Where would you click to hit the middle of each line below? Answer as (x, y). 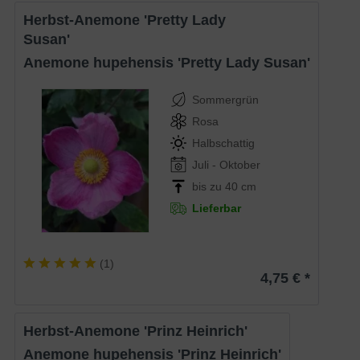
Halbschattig (223, 143)
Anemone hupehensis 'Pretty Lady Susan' (172, 63)
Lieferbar (216, 209)
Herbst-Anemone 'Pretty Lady (29, 20)
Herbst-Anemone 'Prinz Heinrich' (141, 331)
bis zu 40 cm (224, 187)
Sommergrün (225, 100)
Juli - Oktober (226, 165)
